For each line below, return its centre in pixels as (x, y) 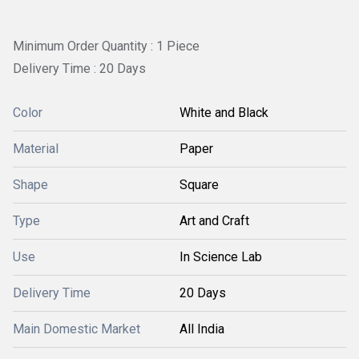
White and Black (224, 113)
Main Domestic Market (77, 329)
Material (36, 149)
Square (199, 185)
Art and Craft (214, 221)
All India (202, 329)
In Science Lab (221, 257)
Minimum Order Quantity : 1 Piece (106, 46)
